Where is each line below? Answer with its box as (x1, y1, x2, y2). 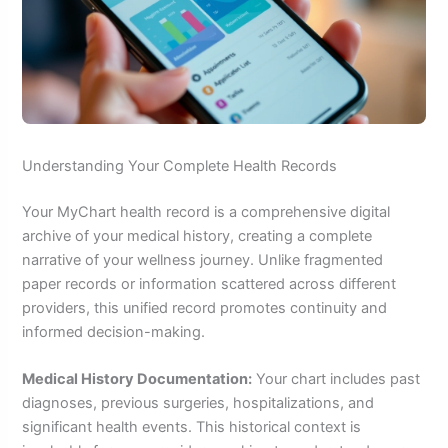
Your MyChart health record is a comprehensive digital (22, 202, 391, 221)
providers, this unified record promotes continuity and (22, 298, 388, 317)
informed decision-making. (22, 322, 206, 341)
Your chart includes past (252, 370, 421, 388)
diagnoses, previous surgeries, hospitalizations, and (22, 394, 375, 412)
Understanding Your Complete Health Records (22, 156, 338, 175)
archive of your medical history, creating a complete (22, 226, 373, 245)
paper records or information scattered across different (22, 274, 397, 293)
